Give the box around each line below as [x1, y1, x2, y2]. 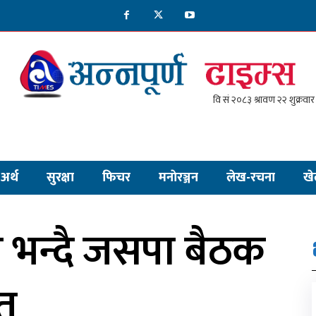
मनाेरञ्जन [159, 167, 198, 188]
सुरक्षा [47, 167, 74, 188]
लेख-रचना [226, 167, 275, 188]
